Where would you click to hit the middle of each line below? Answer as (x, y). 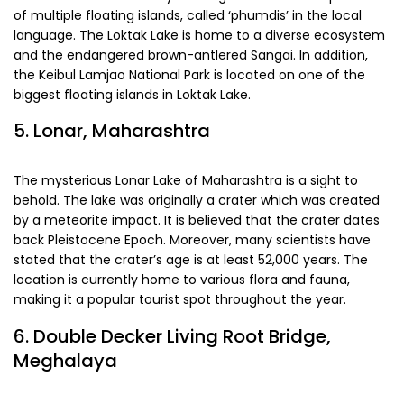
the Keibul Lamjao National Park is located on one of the (189, 74)
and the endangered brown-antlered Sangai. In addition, (191, 55)
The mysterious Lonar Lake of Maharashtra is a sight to (186, 181)
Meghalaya (65, 360)
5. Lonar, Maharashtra (112, 131)
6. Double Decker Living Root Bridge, (172, 336)
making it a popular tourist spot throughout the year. (180, 300)
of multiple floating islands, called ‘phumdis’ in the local (188, 15)
